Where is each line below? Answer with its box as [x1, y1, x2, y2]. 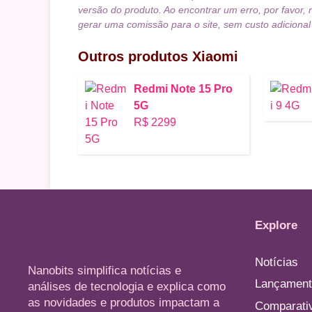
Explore [255, 218, 297, 232]
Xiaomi [192, 48, 238, 64]
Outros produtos [78, 48, 192, 64]
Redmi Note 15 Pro [134, 82, 233, 95]
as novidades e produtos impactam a [28, 295, 219, 309]
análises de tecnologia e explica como [28, 279, 226, 293]
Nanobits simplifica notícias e [28, 263, 181, 277]
